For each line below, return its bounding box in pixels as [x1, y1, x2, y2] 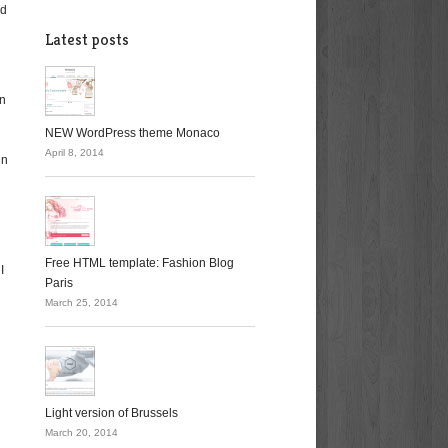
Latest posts [45, 29, 129, 50]
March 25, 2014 [45, 297, 118, 308]
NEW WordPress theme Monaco [45, 126, 220, 140]
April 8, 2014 [45, 147, 104, 158]
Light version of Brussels [45, 406, 178, 420]
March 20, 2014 [45, 427, 118, 438]
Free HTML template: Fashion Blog [45, 256, 234, 270]
